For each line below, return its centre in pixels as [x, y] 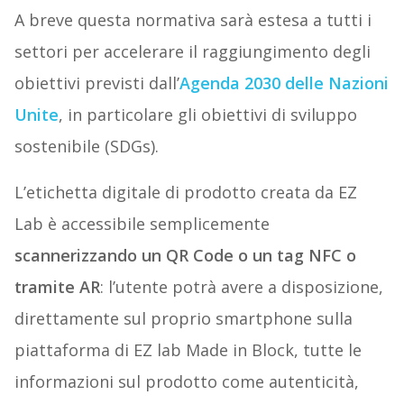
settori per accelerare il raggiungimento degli [192, 52]
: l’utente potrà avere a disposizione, [241, 287]
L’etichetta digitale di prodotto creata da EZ [185, 193]
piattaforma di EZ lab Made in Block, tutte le [188, 350]
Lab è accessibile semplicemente [142, 224]
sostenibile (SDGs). [86, 147]
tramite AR [57, 287]
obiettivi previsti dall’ [96, 83]
